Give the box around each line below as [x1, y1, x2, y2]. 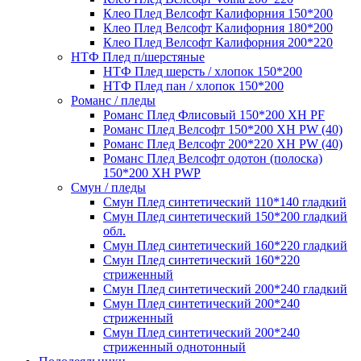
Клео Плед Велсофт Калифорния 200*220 [103, 35, 333, 50]
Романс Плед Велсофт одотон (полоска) [103, 151, 322, 166]
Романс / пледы [71, 93, 156, 108]
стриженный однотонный [103, 340, 246, 355]
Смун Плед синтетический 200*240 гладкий [103, 282, 347, 297]
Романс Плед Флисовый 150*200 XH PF [103, 108, 325, 122]
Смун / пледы [71, 180, 146, 195]
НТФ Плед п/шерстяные [71, 50, 205, 64]
